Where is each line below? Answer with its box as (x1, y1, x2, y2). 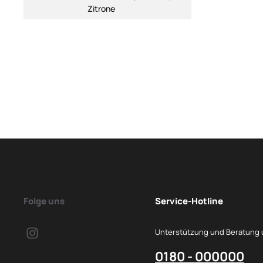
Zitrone (87, 3, 115, 14)
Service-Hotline (155, 195, 223, 207)
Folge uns (23, 195, 65, 207)
